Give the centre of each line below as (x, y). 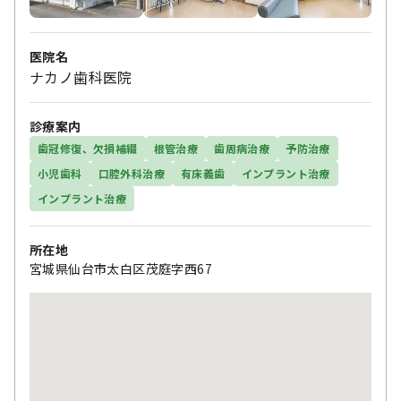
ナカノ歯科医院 (81, 77)
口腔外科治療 (132, 173)
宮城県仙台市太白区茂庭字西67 (121, 268)
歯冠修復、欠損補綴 (88, 148)
